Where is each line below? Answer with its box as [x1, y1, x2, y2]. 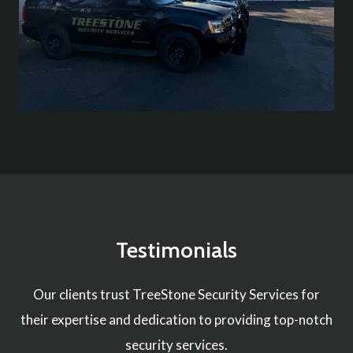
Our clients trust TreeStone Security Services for [33, 286, 320, 303]
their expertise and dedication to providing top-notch [20, 311, 333, 329]
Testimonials [116, 236, 237, 264]
